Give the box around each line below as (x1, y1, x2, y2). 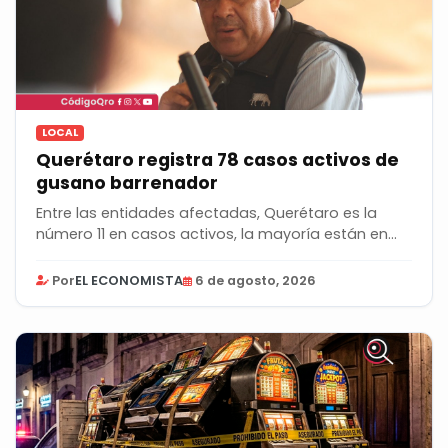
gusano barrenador (36, 171, 218, 196)
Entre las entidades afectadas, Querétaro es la (36, 203, 377, 224)
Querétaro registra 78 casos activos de (36, 148, 399, 173)
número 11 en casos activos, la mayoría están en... (36, 224, 397, 245)
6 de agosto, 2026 (195, 272, 316, 290)
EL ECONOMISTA (75, 272, 183, 290)
